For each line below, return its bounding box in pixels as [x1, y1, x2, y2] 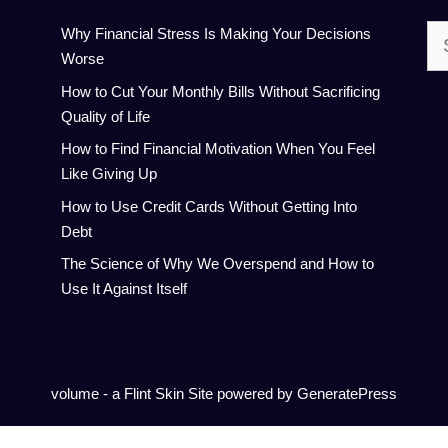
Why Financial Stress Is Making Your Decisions [60, 25, 371, 42]
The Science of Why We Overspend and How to [60, 255, 374, 272]
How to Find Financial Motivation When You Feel [60, 140, 375, 157]
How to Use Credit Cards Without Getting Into [60, 197, 357, 215]
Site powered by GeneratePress [184, 385, 397, 402]
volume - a [51, 385, 124, 402]
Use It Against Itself [60, 280, 187, 297]
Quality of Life [60, 107, 150, 125]
